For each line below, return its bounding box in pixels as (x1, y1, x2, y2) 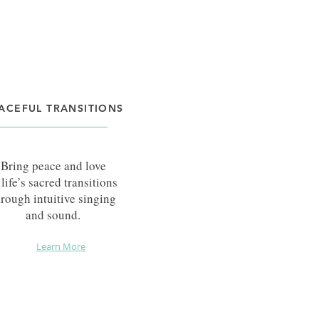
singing (75, 189, 116, 206)
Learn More (36, 239, 85, 253)
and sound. (26, 206, 80, 223)
